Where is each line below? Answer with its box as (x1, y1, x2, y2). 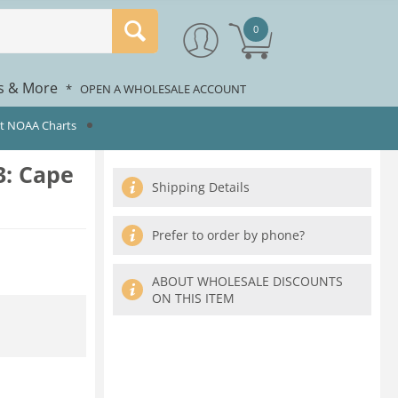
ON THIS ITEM (152, 290, 235, 306)
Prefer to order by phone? (152, 227, 305, 243)
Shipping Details (152, 179, 250, 195)
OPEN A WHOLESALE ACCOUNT (80, 81, 246, 97)
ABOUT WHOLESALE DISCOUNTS (152, 273, 343, 290)
